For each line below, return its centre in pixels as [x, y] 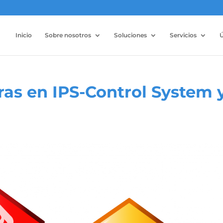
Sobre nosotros [68, 35]
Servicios [183, 35]
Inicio [23, 35]
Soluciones [130, 35]
